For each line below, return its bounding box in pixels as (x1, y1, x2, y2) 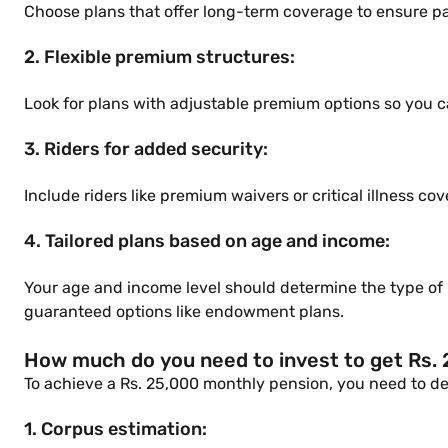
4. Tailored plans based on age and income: (24, 230, 390, 252)
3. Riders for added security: (24, 138, 268, 160)
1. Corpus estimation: (24, 418, 207, 440)
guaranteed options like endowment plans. (24, 302, 344, 321)
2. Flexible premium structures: (24, 46, 295, 68)
